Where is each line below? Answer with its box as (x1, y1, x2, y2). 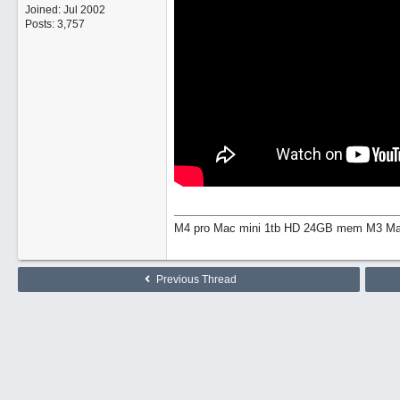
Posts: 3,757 (24, 18, 85, 30)
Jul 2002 (62, 4, 105, 16)
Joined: (24, 4, 63, 16)
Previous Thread (154, 273, 237, 286)
